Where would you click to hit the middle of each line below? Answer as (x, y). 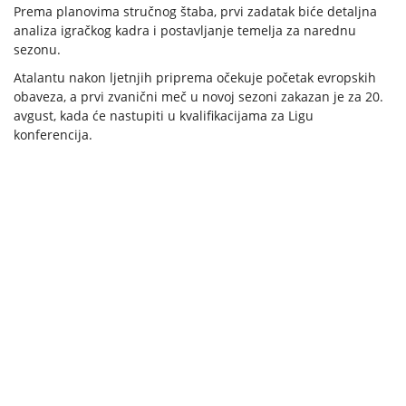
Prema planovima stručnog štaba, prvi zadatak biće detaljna (195, 12)
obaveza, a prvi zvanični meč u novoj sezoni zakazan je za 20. (198, 97)
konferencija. (53, 135)
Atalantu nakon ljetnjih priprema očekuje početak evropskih (195, 78)
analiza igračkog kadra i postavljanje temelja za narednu (185, 31)
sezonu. (37, 50)
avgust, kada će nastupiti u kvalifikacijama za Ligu (164, 116)
